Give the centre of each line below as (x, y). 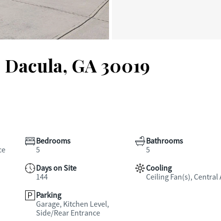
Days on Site (56, 168)
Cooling (159, 168)
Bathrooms (164, 141)
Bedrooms (53, 141)
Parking (49, 195)
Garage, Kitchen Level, (73, 204)
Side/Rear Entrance (68, 213)
